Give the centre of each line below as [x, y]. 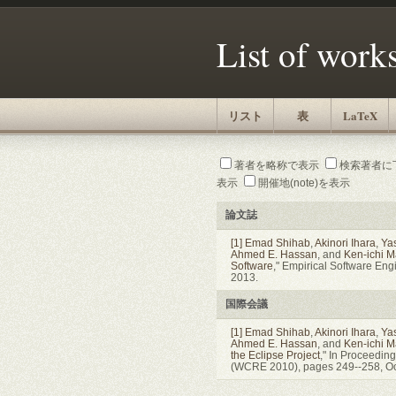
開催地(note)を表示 [304, 182]
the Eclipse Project [275, 354]
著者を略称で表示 [276, 164]
